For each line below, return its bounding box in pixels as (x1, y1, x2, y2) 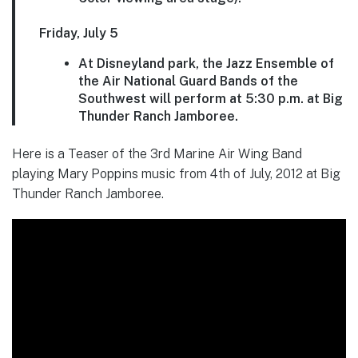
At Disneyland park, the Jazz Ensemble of (78, 56, 334, 72)
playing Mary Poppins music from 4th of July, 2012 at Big (12, 165, 340, 181)
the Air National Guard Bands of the (78, 74, 298, 89)
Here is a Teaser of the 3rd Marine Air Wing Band (12, 145, 302, 161)
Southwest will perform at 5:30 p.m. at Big (78, 91, 343, 107)
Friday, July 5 (39, 26, 118, 42)
